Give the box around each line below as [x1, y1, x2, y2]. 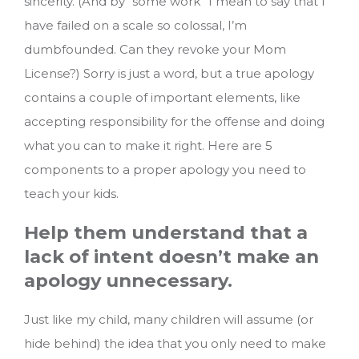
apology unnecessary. [24, 269, 232, 292]
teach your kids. [24, 185, 119, 201]
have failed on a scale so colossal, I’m [24, 17, 247, 33]
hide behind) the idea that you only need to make [24, 336, 326, 352]
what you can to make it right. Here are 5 [24, 137, 272, 153]
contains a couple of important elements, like [24, 89, 301, 105]
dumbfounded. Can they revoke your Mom [24, 41, 286, 57]
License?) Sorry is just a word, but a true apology [24, 65, 314, 81]
